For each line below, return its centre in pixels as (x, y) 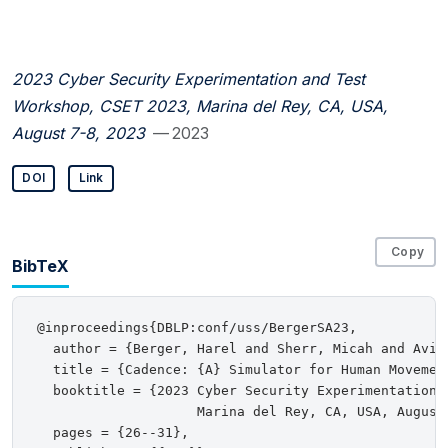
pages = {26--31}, (113, 433)
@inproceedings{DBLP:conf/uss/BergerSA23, (197, 328)
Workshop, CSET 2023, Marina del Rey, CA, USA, (200, 105)
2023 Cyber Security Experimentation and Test (188, 78)
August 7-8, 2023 (78, 132)
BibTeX (40, 265)
